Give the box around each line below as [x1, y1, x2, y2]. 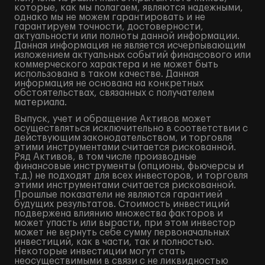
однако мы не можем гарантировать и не [14, 12, 205, 22]
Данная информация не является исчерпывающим [14, 41, 245, 50]
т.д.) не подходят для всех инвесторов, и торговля [14, 171, 248, 180]
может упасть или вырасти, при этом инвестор [14, 218, 235, 228]
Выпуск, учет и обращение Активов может [14, 114, 211, 124]
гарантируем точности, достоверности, [14, 22, 203, 31]
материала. [14, 98, 67, 107]
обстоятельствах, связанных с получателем [14, 88, 214, 98]
